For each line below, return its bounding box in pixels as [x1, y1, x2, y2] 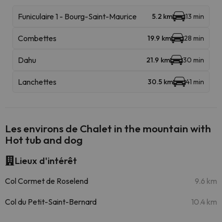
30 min [183, 55, 204, 64]
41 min [186, 77, 204, 86]
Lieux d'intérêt [15, 155, 77, 166]
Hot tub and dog [5, 133, 83, 146]
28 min [184, 34, 204, 43]
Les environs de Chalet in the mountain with [5, 122, 211, 135]
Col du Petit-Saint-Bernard [5, 197, 97, 207]
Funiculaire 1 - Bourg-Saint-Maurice [18, 11, 137, 21]
